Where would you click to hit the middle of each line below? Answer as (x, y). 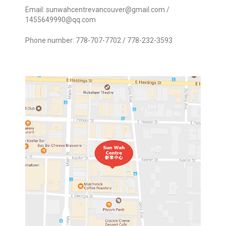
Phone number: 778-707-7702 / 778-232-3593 (99, 40)
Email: (36, 9)
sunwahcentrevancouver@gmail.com (105, 9)
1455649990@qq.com (61, 19)
